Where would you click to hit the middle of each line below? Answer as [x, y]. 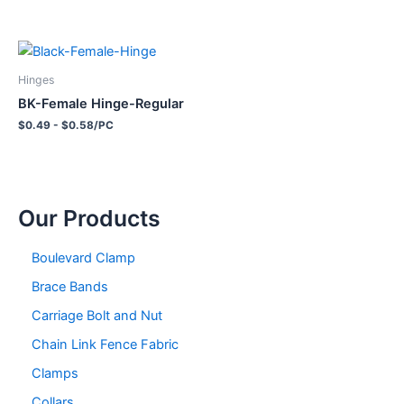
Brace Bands [70, 287]
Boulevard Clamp [83, 258]
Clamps [55, 373]
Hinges [36, 80]
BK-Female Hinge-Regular [101, 104]
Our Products [89, 218]
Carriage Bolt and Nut [97, 316]
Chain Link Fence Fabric [105, 345]
